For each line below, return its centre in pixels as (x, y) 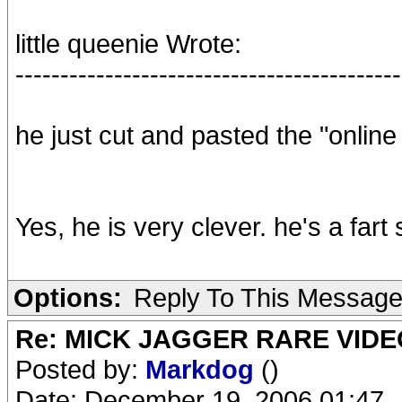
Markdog (203, 369)
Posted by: (80, 369)
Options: (68, 297)
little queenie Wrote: (128, 44)
